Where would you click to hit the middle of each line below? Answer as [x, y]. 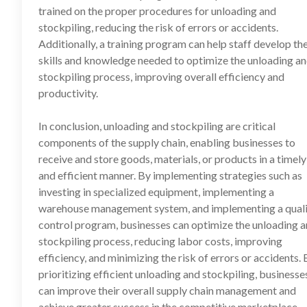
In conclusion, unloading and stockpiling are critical [157, 126]
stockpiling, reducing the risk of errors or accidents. [158, 27]
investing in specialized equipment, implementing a [156, 192]
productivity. [68, 93]
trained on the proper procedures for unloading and [157, 11]
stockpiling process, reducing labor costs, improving [160, 241]
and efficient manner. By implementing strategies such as [170, 175]
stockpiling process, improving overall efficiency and [161, 76]
